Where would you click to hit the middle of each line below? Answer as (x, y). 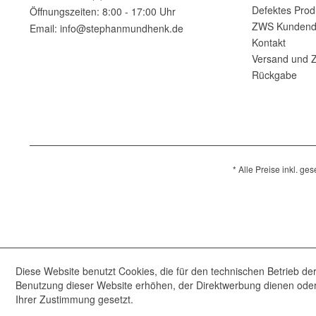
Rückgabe (274, 75)
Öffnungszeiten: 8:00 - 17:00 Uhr (103, 11)
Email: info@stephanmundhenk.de (107, 28)
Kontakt (269, 42)
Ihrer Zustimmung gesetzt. (74, 299)
